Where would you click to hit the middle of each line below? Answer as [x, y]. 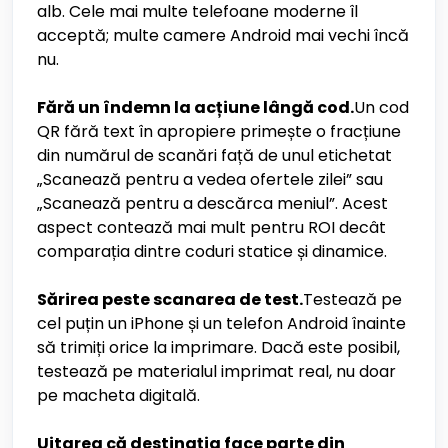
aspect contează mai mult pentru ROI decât [211, 227]
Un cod [381, 107]
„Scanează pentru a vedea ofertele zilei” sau [210, 179]
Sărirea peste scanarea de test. [170, 299]
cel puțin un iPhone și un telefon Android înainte [221, 323]
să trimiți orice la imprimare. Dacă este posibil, [218, 347]
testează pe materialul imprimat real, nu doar [216, 371]
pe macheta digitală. [118, 395]
